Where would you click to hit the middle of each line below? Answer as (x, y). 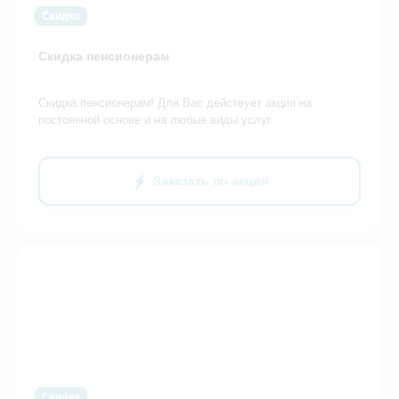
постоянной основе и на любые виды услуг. (156, 120)
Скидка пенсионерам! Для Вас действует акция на (175, 103)
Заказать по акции (211, 181)
